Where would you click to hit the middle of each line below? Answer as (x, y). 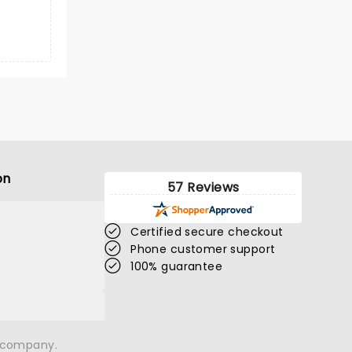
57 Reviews (203, 187)
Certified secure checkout (207, 232)
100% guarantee (177, 266)
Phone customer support (203, 249)
